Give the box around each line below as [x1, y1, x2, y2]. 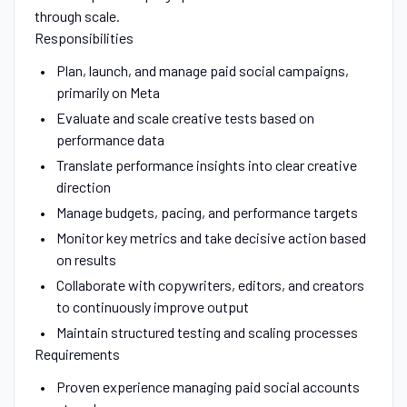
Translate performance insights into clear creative [55, 155, 357, 174]
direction [55, 177, 111, 195]
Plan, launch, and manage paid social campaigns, [55, 61, 349, 79]
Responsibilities [34, 28, 134, 46]
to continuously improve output [55, 297, 249, 315]
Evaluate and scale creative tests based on [55, 108, 314, 126]
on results [55, 250, 116, 268]
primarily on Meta [55, 83, 160, 101]
